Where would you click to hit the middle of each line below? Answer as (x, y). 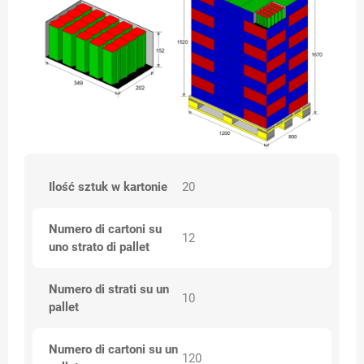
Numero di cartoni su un (113, 350)
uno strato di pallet (99, 247)
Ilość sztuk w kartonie (108, 187)
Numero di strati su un (109, 290)
